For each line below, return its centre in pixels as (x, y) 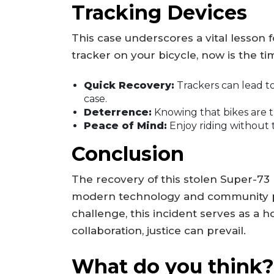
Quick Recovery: (129, 86)
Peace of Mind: (125, 126)
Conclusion (128, 154)
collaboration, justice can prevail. (159, 231)
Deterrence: (118, 113)
